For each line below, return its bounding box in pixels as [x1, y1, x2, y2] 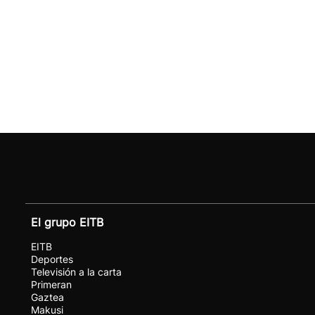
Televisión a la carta [31, 266, 122, 278]
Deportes [31, 253, 73, 265]
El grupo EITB [31, 215, 103, 229]
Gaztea [31, 291, 64, 303]
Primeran [31, 278, 72, 290]
